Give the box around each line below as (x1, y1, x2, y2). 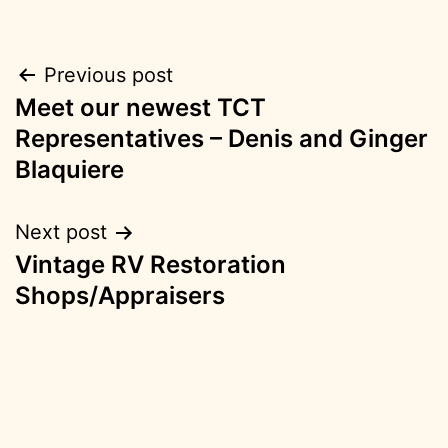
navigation (14, 104, 189, 149)
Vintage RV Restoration (15, 250, 286, 280)
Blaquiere (15, 155, 124, 185)
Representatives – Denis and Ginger (15, 124, 428, 154)
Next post (15, 220, 107, 245)
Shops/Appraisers (15, 281, 225, 311)
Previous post (44, 63, 173, 88)
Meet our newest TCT (15, 93, 266, 123)
